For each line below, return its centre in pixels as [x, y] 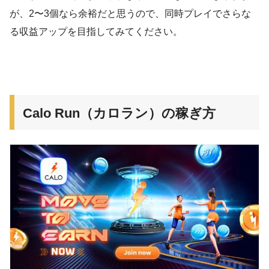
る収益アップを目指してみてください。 [96, 32]
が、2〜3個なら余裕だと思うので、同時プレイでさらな [130, 14]
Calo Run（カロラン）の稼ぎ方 [119, 113]
